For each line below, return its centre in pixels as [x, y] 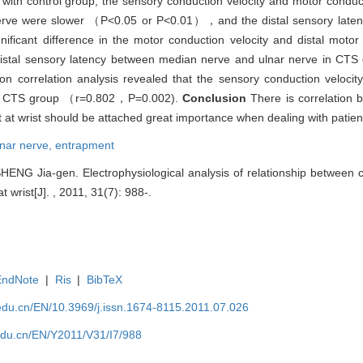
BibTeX [105, 279]
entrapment [85, 145]
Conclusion [217, 98]
